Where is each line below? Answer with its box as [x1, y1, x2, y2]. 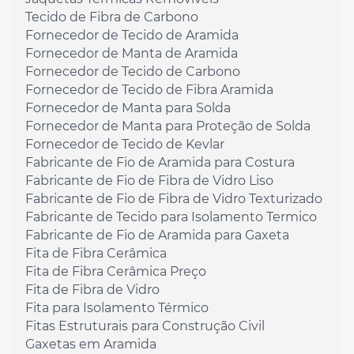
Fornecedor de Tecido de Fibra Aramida [25, 82, 273, 98]
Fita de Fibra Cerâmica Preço [25, 264, 206, 280]
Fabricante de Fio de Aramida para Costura [25, 155, 295, 171]
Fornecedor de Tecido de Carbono [25, 64, 240, 80]
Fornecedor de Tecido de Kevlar [25, 137, 224, 153]
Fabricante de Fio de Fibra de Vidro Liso [25, 173, 273, 189]
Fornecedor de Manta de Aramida [25, 46, 238, 62]
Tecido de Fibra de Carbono [25, 9, 198, 25]
